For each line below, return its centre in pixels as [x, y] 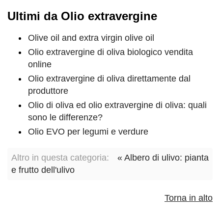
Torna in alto [189, 198]
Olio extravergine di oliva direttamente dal [109, 79]
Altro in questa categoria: [60, 158]
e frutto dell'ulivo [43, 170]
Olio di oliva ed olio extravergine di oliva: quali [117, 105]
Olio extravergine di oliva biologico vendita [110, 52]
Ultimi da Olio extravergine [82, 16]
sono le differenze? [65, 118]
